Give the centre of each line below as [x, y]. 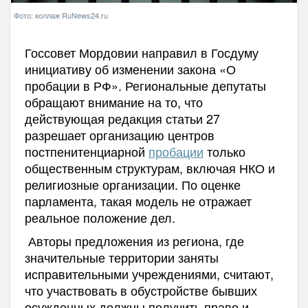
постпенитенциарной [86, 151]
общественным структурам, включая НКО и [150, 167]
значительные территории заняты [121, 257]
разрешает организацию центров [119, 134]
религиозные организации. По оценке [132, 184]
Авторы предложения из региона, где [134, 240]
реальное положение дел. [100, 217]
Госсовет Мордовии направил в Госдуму [141, 52]
